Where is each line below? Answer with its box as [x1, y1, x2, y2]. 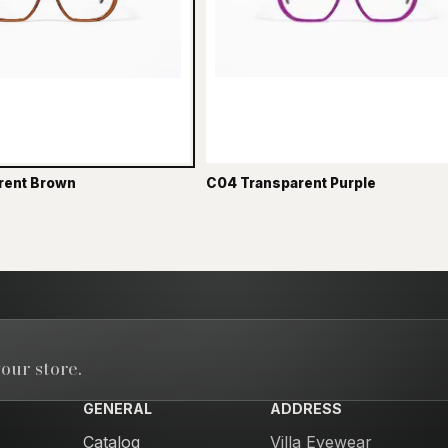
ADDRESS [270, 400, 343, 418]
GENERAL [82, 400, 152, 418]
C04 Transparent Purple [206, 175, 376, 192]
